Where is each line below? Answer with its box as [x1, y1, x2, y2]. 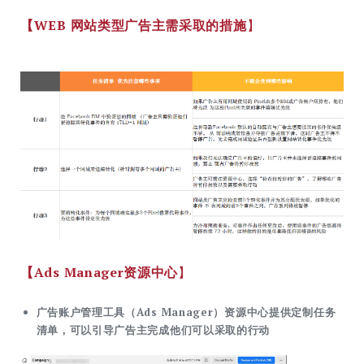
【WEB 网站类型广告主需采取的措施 [20, 16, 247, 35]
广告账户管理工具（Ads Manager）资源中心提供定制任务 [36, 305, 336, 320]
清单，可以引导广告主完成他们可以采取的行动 [36, 323, 271, 338]
